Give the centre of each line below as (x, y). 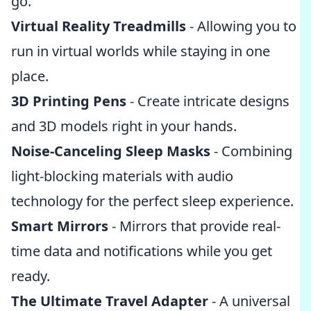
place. (30, 76)
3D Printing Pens (69, 101)
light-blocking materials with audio (122, 176)
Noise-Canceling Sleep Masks (111, 151)
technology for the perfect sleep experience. (152, 201)
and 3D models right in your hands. (124, 126)
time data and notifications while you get (142, 251)
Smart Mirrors (60, 226)
